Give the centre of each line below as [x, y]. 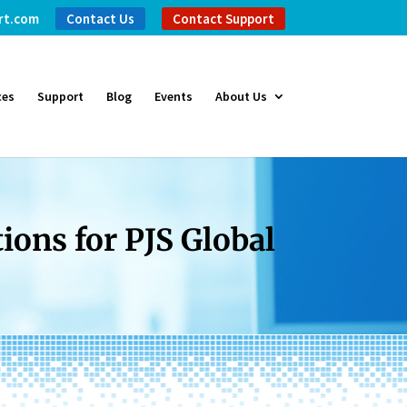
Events [173, 96]
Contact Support [223, 18]
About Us [241, 96]
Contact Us [100, 18]
